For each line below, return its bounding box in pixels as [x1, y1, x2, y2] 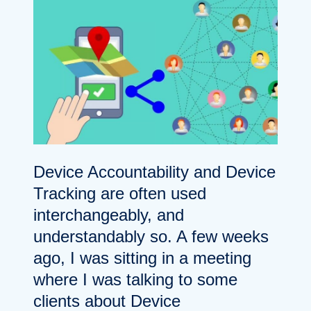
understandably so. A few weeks [33, 226, 269, 246]
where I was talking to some [33, 269, 237, 289]
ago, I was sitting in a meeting [33, 248, 251, 267]
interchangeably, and [33, 205, 184, 224]
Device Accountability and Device [33, 162, 276, 181]
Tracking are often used [33, 183, 206, 203]
